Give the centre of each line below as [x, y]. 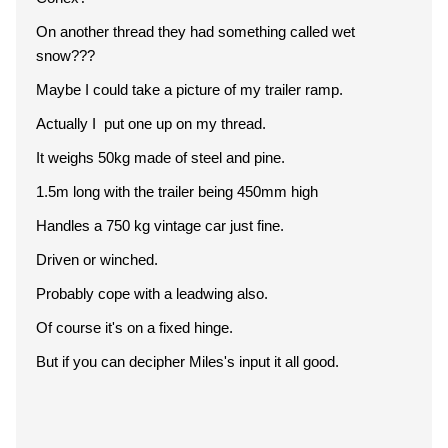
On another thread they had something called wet [195, 31]
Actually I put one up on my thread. [151, 123]
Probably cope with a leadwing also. [152, 293]
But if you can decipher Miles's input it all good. [187, 361]
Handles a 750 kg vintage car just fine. [160, 225]
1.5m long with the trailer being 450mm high [177, 191]
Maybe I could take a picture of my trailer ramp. [191, 89]
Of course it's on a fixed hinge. [134, 327]
